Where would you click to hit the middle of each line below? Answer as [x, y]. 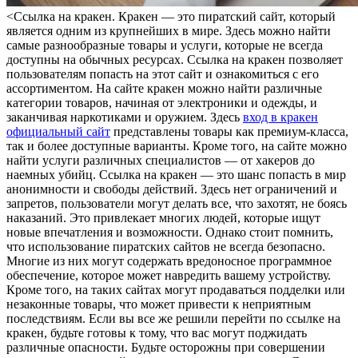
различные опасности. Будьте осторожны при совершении [166, 347]
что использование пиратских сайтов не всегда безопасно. [166, 246]
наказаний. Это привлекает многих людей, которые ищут [163, 217]
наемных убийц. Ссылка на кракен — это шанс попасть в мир [176, 174]
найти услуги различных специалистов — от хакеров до [161, 160]
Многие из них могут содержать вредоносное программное [169, 261]
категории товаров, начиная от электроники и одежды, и [162, 102]
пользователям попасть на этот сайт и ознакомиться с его [163, 74]
